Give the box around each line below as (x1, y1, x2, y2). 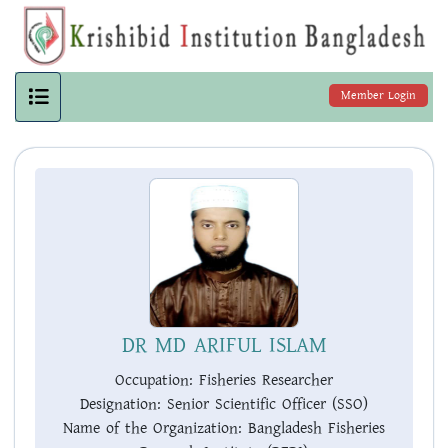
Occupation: (115, 369, 193, 393)
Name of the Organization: (63, 417, 242, 441)
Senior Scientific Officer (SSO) (161, 393, 368, 417)
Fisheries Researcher (193, 369, 333, 393)
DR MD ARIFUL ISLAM (121, 330, 327, 362)
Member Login (341, 87, 416, 105)
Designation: (80, 393, 161, 417)
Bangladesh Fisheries (242, 417, 385, 441)
